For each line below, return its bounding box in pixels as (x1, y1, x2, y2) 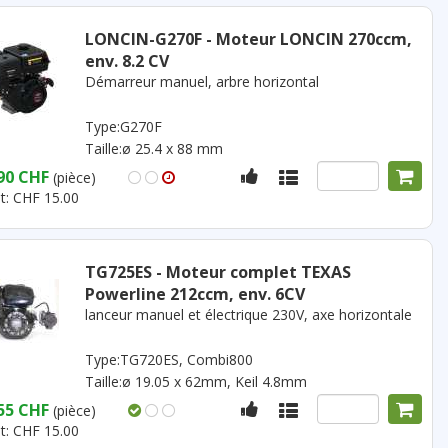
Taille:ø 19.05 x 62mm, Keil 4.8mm (84, 372, 307, 391)
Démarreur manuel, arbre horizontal (84, 72, 319, 91)
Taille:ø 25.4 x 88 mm (84, 139, 223, 158)
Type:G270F (84, 117, 162, 136)
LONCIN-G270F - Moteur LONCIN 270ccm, (84, 28, 412, 50)
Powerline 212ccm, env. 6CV (84, 283, 305, 305)
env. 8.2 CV (84, 50, 169, 72)
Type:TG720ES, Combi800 (84, 350, 253, 369)
